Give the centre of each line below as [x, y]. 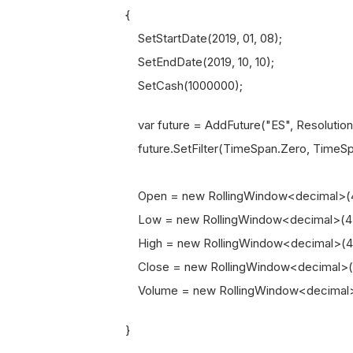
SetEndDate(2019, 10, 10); [187, 62]
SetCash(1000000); [171, 85]
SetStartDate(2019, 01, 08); [191, 38]
